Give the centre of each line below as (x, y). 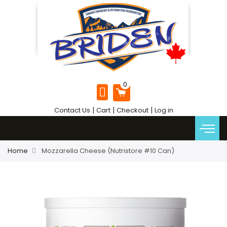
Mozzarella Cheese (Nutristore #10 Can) (107, 151)
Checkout (132, 110)
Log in (164, 110)
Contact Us (72, 110)
